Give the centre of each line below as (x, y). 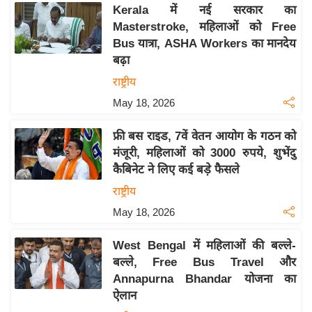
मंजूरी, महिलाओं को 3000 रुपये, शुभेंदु (204, 153)
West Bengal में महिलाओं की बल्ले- (204, 246)
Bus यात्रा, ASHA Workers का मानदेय (204, 44)
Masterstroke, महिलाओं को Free (204, 27)
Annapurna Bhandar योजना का (204, 279)
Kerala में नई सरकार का (204, 10)
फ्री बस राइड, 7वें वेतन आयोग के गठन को (204, 136)
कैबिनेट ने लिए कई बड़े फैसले (176, 170)
